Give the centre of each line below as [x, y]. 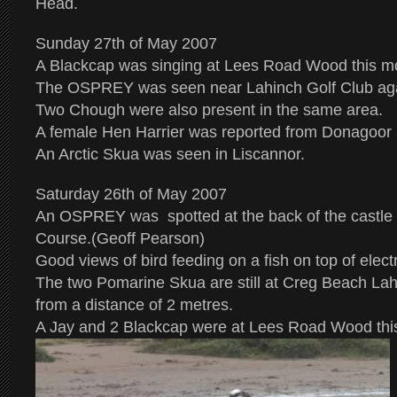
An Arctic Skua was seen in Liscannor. [170, 154]
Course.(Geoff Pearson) [120, 238]
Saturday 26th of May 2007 [131, 194]
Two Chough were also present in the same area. [209, 110]
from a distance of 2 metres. [134, 305]
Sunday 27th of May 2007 [126, 43]
